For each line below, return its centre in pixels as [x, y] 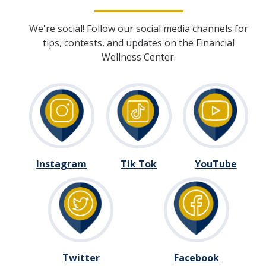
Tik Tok [139, 164]
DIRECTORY [49, 31]
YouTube [216, 164]
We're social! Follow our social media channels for [139, 28]
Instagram [62, 164]
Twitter [81, 258]
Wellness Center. [139, 57]
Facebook [196, 258]
